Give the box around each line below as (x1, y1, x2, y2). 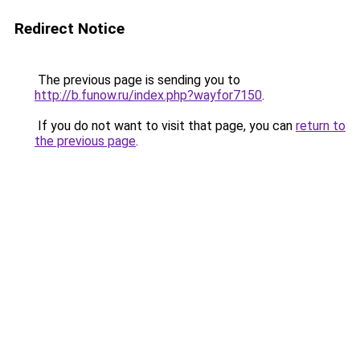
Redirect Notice (14, 19, 125, 38)
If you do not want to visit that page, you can (35, 118, 296, 133)
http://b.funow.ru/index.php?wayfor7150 (35, 88, 262, 103)
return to (296, 118, 346, 133)
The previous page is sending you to (35, 72, 240, 88)
